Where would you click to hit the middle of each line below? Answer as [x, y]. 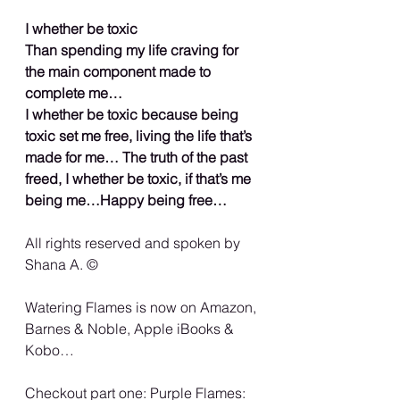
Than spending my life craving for [133, 50]
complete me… [74, 92]
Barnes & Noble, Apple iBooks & [131, 328]
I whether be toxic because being [133, 114]
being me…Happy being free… [126, 200]
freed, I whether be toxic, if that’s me [140, 178]
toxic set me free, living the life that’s [140, 135]
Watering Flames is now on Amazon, [142, 307]
